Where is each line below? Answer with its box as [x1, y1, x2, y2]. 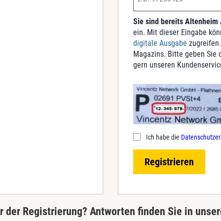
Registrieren [145, 155, 194, 168]
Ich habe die [146, 133, 181, 141]
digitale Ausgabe [133, 38, 187, 48]
